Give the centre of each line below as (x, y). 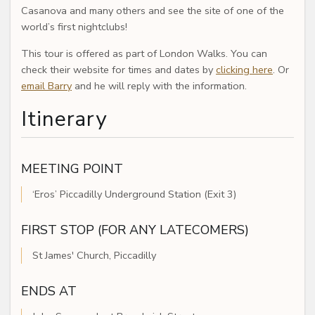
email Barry (46, 86)
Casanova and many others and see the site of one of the (153, 11)
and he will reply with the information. (159, 86)
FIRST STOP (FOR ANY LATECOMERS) (135, 230)
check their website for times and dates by (118, 70)
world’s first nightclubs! (74, 27)
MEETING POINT (72, 169)
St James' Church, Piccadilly (94, 256)
